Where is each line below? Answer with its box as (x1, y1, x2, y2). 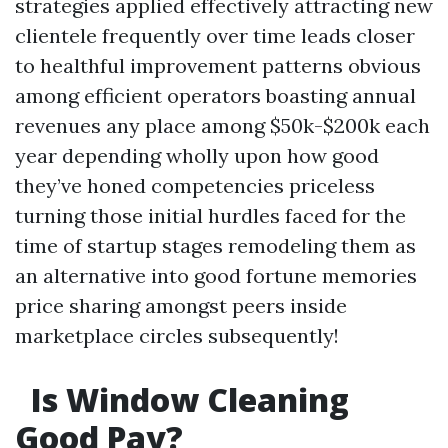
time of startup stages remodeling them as (15, 233, 416, 258)
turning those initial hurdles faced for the (15, 203, 406, 228)
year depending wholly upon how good (15, 143, 379, 168)
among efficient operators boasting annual (15, 83, 416, 108)
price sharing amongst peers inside (15, 293, 347, 318)
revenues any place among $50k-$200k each (15, 113, 430, 138)
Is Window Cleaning (23, 378, 349, 421)
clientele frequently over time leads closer (15, 23, 415, 48)
